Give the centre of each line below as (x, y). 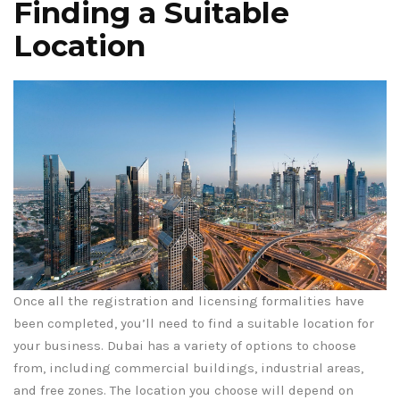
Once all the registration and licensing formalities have (189, 300)
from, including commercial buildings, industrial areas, (188, 367)
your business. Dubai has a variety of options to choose (185, 345)
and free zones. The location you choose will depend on (183, 390)
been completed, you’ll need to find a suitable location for (194, 323)
